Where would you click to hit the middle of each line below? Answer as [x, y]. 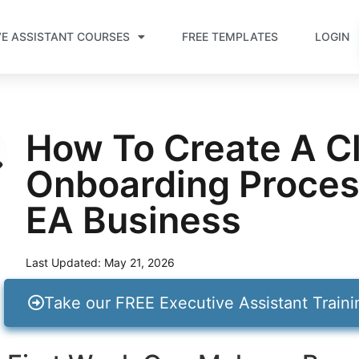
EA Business [133, 220]
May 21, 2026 [139, 262]
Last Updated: [63, 262]
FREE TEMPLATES [230, 36]
